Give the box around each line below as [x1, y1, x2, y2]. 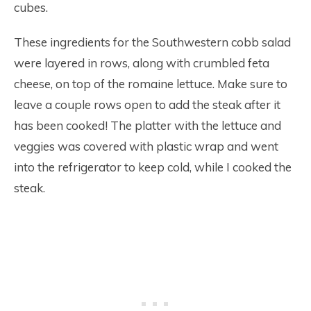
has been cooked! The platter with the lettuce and [14, 117, 281, 133]
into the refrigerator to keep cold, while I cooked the [14, 159, 292, 174]
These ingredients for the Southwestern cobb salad [14, 34, 291, 49]
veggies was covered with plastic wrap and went [14, 138, 278, 153]
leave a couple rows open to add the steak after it [14, 96, 280, 112]
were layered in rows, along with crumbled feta [14, 55, 269, 70]
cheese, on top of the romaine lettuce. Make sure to [14, 76, 287, 91]
